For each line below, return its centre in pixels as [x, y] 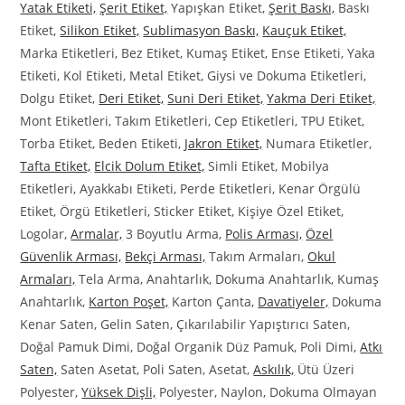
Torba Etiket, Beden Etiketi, [103, 144]
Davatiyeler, [293, 302]
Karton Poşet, [129, 302]
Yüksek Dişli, [119, 392]
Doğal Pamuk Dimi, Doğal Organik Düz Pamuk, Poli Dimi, [190, 347]
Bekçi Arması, [165, 257]
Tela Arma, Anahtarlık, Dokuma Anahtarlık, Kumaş [227, 279]
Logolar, [46, 234]
